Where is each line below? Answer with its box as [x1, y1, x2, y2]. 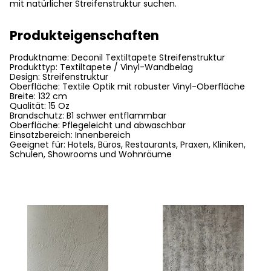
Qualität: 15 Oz [10, 100, 70, 112]
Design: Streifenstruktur [10, 71, 108, 83]
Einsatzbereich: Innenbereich [10, 129, 131, 141]
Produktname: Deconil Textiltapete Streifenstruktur [10, 51, 225, 64]
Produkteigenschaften [10, 27, 159, 44]
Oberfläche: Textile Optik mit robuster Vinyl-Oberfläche [10, 80, 245, 93]
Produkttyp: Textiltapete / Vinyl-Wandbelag [10, 61, 193, 73]
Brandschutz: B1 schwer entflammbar [10, 109, 166, 122]
